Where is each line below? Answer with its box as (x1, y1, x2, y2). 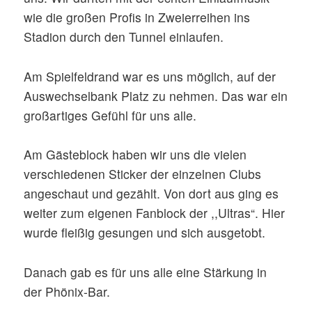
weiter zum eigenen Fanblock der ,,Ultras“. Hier (24, 204, 286, 222)
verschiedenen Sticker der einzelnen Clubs (24, 165, 262, 183)
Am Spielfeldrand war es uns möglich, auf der (24, 67, 276, 85)
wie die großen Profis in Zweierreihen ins (24, 8, 251, 26)
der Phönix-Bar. (24, 282, 111, 300)
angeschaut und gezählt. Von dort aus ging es (24, 185, 279, 203)
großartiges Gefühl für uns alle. (24, 106, 197, 124)
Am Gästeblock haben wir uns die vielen (24, 146, 247, 164)
